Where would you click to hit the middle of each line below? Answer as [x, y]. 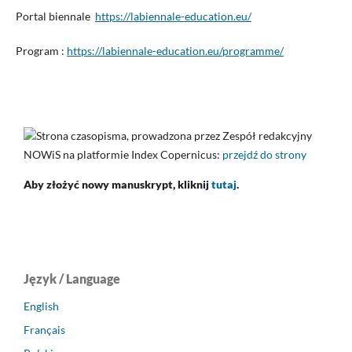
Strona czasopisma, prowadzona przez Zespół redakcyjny [174, 135]
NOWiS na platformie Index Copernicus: [123, 154]
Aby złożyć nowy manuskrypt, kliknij [117, 184]
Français [44, 329]
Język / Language [72, 278]
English [41, 306]
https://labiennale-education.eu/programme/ [175, 50]
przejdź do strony [264, 154]
